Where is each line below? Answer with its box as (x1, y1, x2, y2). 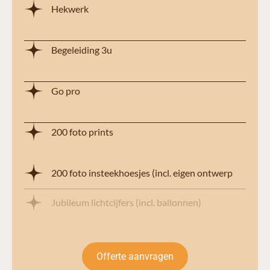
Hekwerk (51, 3, 89, 15)
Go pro (51, 85, 80, 97)
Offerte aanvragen (96, 250, 174, 262)
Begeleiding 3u (51, 44, 112, 56)
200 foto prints (51, 126, 113, 138)
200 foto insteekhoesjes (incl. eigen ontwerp (51, 167, 233, 179)
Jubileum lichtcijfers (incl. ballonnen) (51, 196, 201, 209)
